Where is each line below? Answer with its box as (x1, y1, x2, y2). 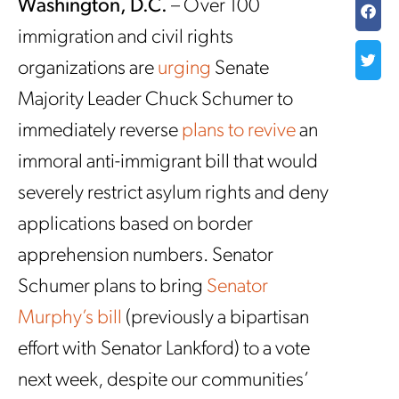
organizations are (18, 59, 158, 79)
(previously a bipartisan (122, 308, 309, 329)
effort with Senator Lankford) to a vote (18, 339, 310, 360)
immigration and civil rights (18, 28, 233, 48)
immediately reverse (18, 121, 182, 142)
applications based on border (18, 215, 253, 235)
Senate (211, 59, 269, 79)
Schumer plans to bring (18, 277, 207, 297)
